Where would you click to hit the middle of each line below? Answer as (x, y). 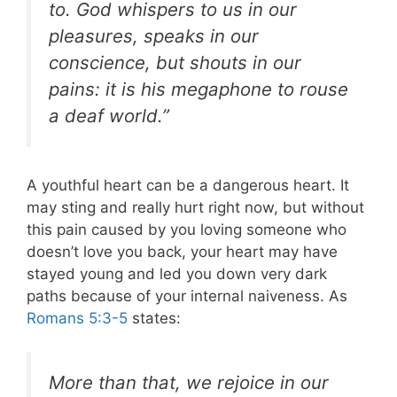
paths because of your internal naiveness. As (187, 296)
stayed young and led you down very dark (177, 273)
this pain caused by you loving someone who (187, 229)
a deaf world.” (109, 115)
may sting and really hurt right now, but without (195, 207)
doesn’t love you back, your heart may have (182, 251)
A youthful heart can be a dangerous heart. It (188, 185)
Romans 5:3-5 (77, 318)
